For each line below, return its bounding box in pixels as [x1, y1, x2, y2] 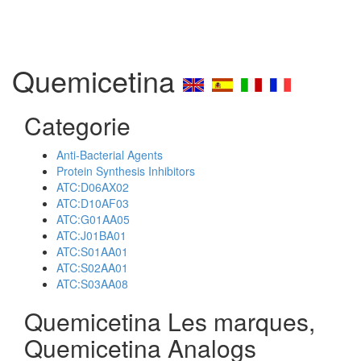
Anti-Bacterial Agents [56, 147, 163, 163]
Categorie [24, 108, 131, 143]
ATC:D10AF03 [56, 195, 129, 211]
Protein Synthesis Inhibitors [56, 163, 195, 179]
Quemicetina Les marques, [24, 304, 315, 338]
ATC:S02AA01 [56, 259, 128, 276]
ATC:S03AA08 [56, 276, 128, 292]
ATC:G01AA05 [56, 211, 130, 227]
